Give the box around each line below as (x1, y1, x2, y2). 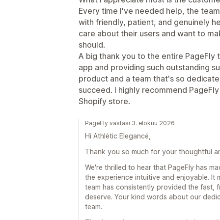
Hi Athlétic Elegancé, (85, 131, 151, 140)
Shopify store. (79, 96, 130, 106)
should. (79, 39, 105, 50)
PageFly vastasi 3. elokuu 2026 (85, 119, 175, 127)
